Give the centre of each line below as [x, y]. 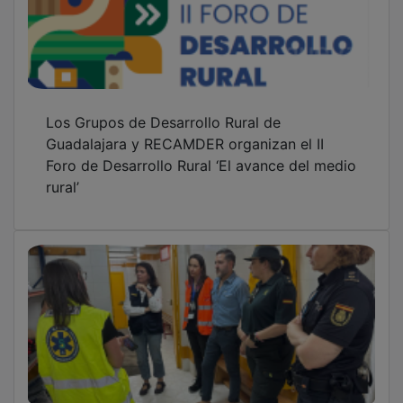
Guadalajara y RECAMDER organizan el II [185, 131]
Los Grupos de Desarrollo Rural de [163, 109]
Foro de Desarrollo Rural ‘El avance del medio [201, 152]
